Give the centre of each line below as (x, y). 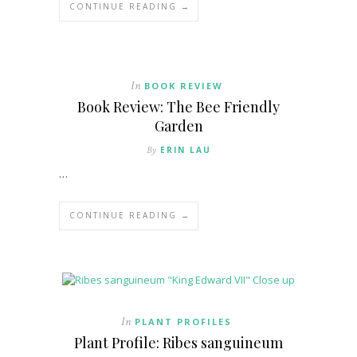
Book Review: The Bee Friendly (178, 107)
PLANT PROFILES (183, 321)
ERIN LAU (185, 150)
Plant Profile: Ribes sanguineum (178, 342)
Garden (178, 126)
